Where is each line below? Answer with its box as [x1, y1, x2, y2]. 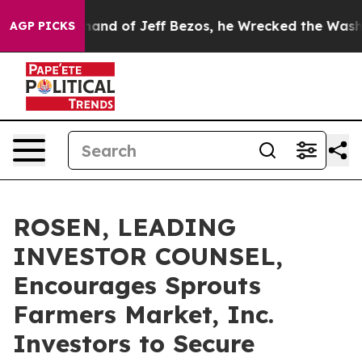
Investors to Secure [13, 328, 255, 359]
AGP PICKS [10, 19, 75, 33]
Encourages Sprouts [13, 270, 261, 301]
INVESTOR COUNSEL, [13, 241, 283, 271]
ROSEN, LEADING [13, 212, 236, 242]
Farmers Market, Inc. [13, 299, 274, 330]
